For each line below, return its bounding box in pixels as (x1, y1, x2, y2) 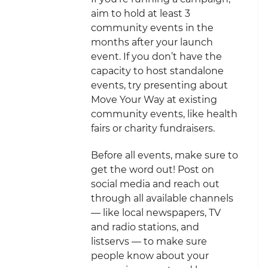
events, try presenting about (91, 80, 228, 92)
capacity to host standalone (91, 65, 224, 77)
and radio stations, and (91, 221, 199, 233)
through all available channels (91, 193, 233, 205)
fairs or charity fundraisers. (91, 123, 215, 135)
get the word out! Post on (91, 164, 214, 176)
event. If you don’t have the (91, 51, 222, 63)
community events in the (91, 22, 214, 34)
